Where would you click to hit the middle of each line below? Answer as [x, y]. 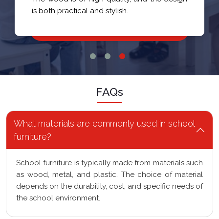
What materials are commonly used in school [104, 124]
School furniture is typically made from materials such [109, 163]
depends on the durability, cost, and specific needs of [109, 186]
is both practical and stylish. [80, 11]
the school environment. [58, 198]
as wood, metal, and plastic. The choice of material [109, 175]
